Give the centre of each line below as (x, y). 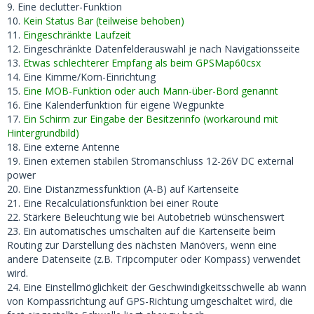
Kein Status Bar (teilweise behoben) (104, 21)
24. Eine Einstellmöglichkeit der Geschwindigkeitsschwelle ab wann (157, 287)
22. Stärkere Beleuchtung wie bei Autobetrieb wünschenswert (146, 217)
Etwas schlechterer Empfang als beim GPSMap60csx (142, 63)
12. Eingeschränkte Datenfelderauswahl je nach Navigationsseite (153, 49)
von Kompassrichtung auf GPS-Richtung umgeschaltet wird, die (150, 301)
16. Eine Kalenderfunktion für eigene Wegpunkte (116, 105)
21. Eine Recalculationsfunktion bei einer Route (113, 203)
